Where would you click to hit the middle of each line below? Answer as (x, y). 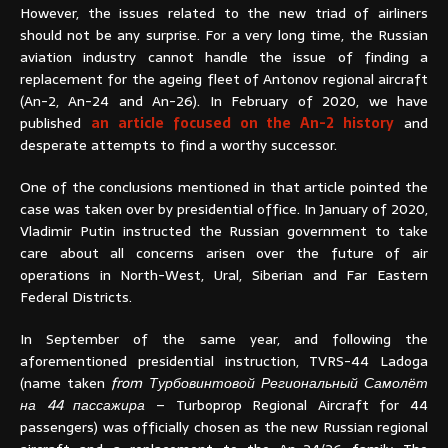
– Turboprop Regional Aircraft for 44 (286, 405)
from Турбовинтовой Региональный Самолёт (270, 383)
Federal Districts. (76, 297)
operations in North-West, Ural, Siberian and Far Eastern (224, 275)
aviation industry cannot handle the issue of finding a (224, 57)
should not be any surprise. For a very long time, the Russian (224, 35)
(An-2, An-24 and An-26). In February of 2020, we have (224, 101)
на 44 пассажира (83, 405)
